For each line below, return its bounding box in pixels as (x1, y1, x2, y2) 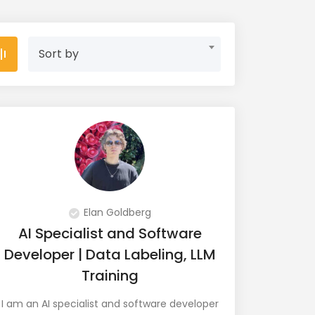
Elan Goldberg (83, 205, 151, 219)
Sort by (39, 46, 79, 62)
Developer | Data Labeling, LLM (4, 245, 216, 264)
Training (81, 266, 139, 285)
